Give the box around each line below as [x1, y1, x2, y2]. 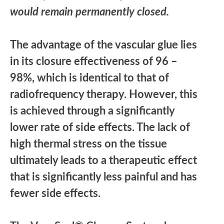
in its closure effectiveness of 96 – [10, 55, 177, 67]
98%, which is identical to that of [10, 72, 169, 83]
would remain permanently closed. [10, 6, 169, 17]
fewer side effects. [10, 187, 100, 199]
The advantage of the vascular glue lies [10, 39, 197, 50]
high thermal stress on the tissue [10, 138, 167, 149]
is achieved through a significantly [10, 105, 174, 116]
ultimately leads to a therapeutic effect [10, 154, 197, 166]
